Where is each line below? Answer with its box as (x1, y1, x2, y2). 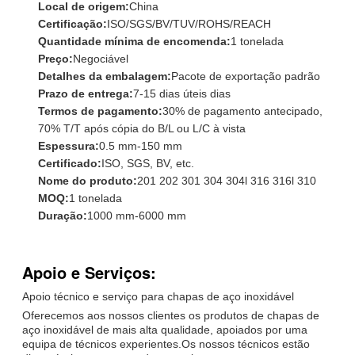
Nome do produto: (38, 174, 137, 187)
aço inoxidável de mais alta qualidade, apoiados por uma (22, 323, 307, 336)
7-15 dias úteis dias (133, 86, 231, 100)
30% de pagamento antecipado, (162, 104, 323, 117)
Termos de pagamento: (38, 104, 162, 117)
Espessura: (38, 139, 99, 152)
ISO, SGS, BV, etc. (101, 156, 194, 170)
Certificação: (38, 17, 107, 30)
